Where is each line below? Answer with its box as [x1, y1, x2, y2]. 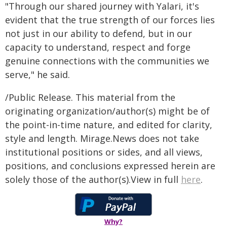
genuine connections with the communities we [5, 55, 209, 67]
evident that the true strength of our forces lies [5, 14, 215, 26]
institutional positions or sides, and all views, [5, 146, 203, 158]
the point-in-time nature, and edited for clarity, [5, 119, 212, 131]
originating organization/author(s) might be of [5, 105, 210, 117]
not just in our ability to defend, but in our [5, 27, 192, 40]
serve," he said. [5, 68, 70, 81]
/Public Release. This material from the [5, 91, 175, 103]
